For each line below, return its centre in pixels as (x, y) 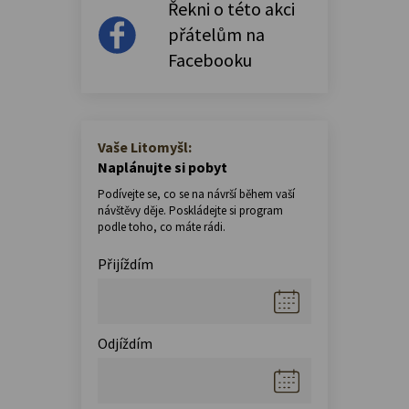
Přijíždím (126, 263)
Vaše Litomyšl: (145, 147)
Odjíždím (125, 343)
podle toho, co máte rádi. (162, 226)
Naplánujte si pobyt (163, 167)
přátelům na (216, 34)
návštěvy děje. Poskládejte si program (190, 210)
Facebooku (210, 59)
